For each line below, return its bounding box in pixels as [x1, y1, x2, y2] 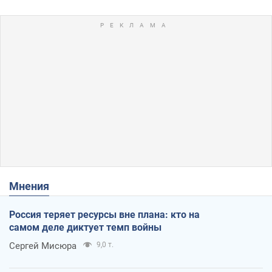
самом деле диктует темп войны [9, 222, 161, 234]
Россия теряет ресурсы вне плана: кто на [9, 209, 200, 221]
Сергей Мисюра [9, 240, 76, 252]
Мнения [19, 180, 49, 193]
